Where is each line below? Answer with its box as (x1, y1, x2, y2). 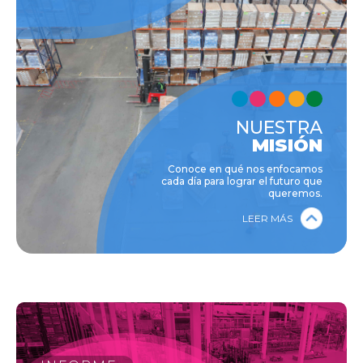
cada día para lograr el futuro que (161, 175, 322, 188)
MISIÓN (252, 135, 322, 157)
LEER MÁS (242, 211, 293, 224)
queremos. (268, 187, 322, 200)
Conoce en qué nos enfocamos (168, 163, 322, 176)
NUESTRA (236, 117, 322, 139)
